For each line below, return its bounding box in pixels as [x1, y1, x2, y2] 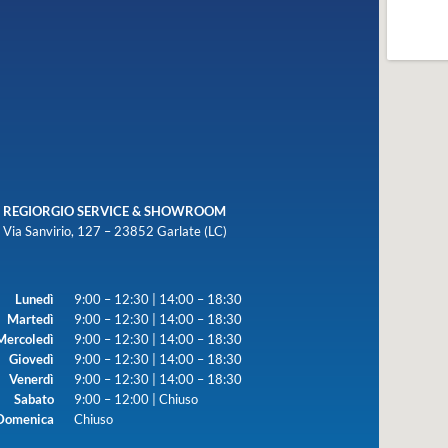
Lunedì [14, 290, 54, 307]
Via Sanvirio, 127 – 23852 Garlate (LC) [2, 222, 227, 239]
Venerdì [8, 370, 54, 387]
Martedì [6, 310, 54, 327]
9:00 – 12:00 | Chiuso [73, 390, 198, 407]
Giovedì [8, 350, 54, 367]
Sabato [13, 390, 54, 407]
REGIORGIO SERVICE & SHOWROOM [3, 202, 227, 219]
